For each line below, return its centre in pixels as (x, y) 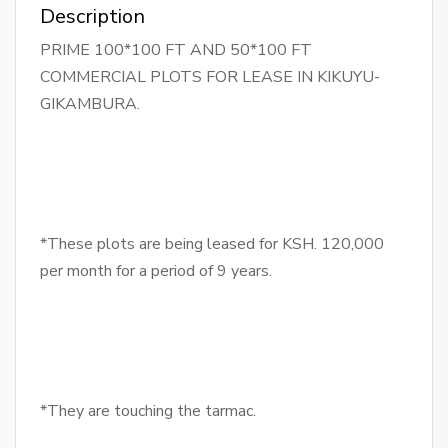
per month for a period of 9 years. (156, 271)
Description (92, 17)
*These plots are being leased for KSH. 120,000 (212, 244)
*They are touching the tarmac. (148, 411)
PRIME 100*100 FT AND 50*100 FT (176, 50)
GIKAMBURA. (90, 104)
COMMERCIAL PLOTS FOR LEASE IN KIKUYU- (210, 77)
